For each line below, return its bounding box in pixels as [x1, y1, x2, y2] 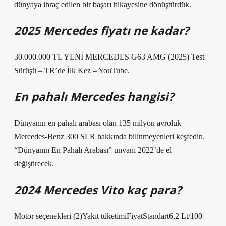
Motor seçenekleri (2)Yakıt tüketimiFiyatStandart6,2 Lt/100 [14, 212, 202, 220]
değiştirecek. [14, 159, 54, 168]
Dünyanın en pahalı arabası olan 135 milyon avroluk [14, 119, 181, 127]
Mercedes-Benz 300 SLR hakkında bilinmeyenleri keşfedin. [14, 132, 205, 141]
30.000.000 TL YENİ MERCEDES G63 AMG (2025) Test [14, 52, 204, 61]
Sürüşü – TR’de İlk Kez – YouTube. [14, 66, 130, 75]
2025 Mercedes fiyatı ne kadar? [14, 23, 189, 38]
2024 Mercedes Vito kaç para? [14, 182, 182, 198]
